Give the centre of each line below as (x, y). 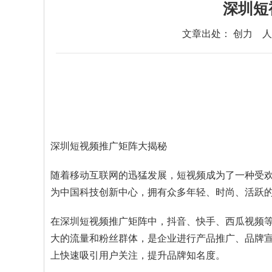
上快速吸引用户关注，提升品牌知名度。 (138, 255)
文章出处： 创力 (219, 33)
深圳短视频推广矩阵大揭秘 (109, 146)
